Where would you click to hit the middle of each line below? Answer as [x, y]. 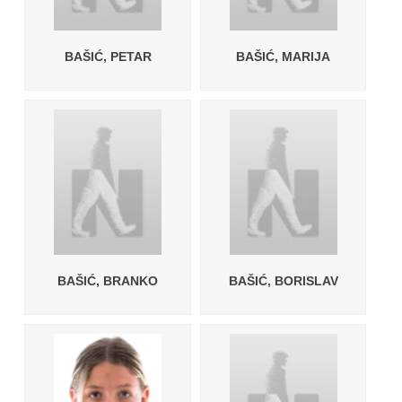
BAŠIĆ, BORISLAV [283, 281]
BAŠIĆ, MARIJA [284, 57]
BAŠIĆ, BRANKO [108, 281]
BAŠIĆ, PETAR [108, 57]
